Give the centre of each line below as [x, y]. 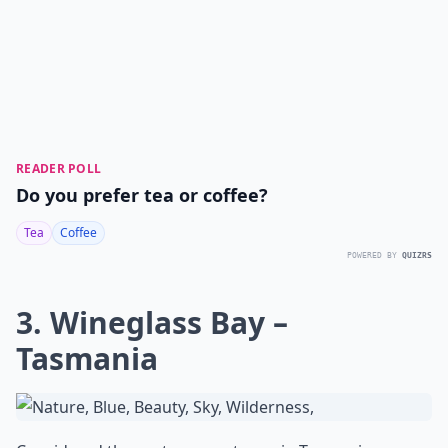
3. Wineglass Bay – [152, 322]
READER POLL [59, 168]
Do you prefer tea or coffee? [142, 195]
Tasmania [87, 358]
